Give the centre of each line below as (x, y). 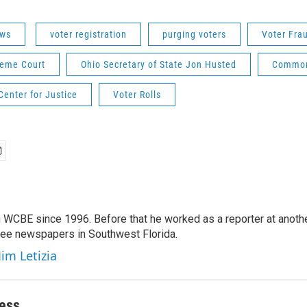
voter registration (88, 35)
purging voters (194, 35)
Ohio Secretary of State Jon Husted (159, 65)
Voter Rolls (137, 95)
